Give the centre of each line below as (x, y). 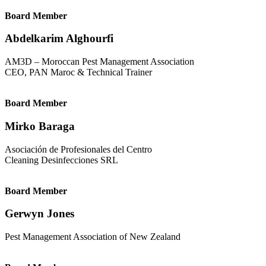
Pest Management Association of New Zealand (93, 237)
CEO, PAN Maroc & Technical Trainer (78, 72)
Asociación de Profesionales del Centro (78, 149)
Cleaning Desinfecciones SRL (61, 160)
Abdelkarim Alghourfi (59, 39)
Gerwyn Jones (39, 214)
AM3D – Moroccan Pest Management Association (99, 62)
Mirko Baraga (40, 126)
